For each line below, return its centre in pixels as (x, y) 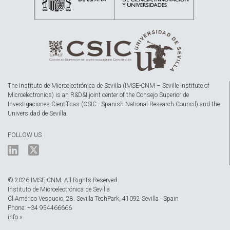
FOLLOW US (25, 135)
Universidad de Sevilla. (38, 114)
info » (15, 217)
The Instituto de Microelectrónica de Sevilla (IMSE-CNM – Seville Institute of (109, 86)
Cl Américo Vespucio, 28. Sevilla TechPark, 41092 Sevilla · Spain (93, 199)
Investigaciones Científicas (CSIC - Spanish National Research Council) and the (114, 104)
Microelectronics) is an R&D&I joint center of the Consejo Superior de (98, 95)
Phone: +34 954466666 (40, 208)
